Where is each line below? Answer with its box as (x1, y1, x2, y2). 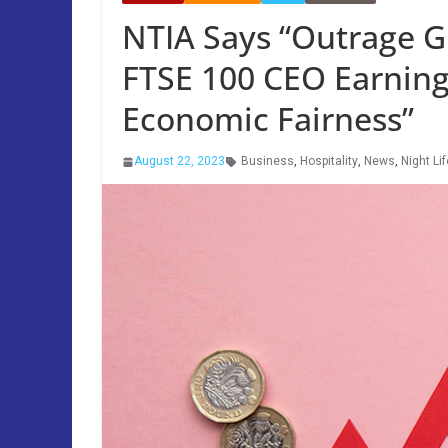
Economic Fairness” (122, 97, 414, 140)
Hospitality (300, 154, 358, 168)
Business (241, 154, 294, 168)
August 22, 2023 (134, 154, 225, 168)
